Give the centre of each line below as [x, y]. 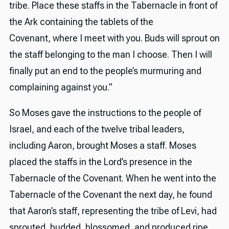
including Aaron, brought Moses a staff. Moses [102, 146]
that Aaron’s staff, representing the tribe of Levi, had [113, 211]
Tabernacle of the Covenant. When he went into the [112, 178]
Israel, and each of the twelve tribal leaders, [97, 129]
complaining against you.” [61, 87]
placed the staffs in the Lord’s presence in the [100, 162]
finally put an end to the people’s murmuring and [105, 71]
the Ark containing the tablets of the [81, 22]
